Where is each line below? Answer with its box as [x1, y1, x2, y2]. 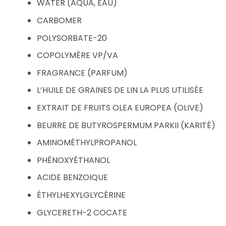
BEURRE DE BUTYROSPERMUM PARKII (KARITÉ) [36, 119, 215, 131]
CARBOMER [36, 15, 82, 27]
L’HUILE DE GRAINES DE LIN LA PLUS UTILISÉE [36, 84, 203, 96]
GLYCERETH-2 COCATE [36, 206, 127, 218]
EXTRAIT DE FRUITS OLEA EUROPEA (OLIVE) [36, 101, 203, 114]
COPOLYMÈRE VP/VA [36, 49, 118, 62]
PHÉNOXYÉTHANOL [36, 154, 110, 166]
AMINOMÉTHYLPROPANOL [36, 137, 137, 149]
